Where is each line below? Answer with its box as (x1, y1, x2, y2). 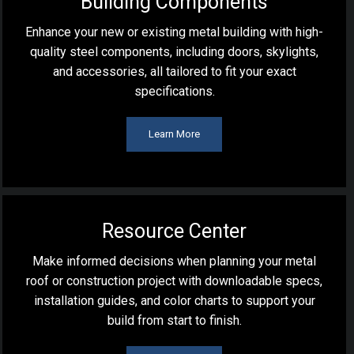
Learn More (149, 128, 201, 140)
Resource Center (102, 220, 247, 243)
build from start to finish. (107, 313, 242, 328)
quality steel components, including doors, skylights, (30, 44, 319, 59)
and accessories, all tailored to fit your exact (52, 64, 296, 79)
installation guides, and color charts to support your (33, 293, 315, 308)
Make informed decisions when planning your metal (32, 254, 317, 269)
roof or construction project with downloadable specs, (26, 273, 323, 288)
